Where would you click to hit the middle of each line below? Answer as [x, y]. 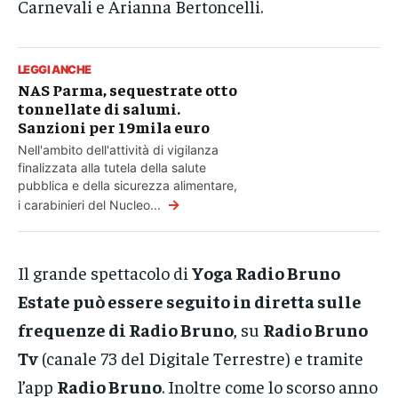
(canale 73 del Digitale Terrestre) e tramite [201, 358]
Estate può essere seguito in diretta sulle [190, 301]
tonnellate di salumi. [99, 108]
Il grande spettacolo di [105, 273]
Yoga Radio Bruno [266, 273]
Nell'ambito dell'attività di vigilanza [118, 150]
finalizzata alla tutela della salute [112, 168]
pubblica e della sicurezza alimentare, [127, 186]
